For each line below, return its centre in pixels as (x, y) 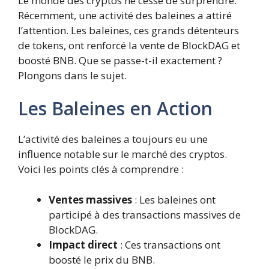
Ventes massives (90, 199)
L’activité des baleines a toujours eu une (113, 139)
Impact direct (83, 244)
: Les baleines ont (174, 199)
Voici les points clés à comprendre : (101, 169)
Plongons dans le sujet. (72, 75)
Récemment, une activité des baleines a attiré (125, 15)
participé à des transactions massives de (145, 214)
